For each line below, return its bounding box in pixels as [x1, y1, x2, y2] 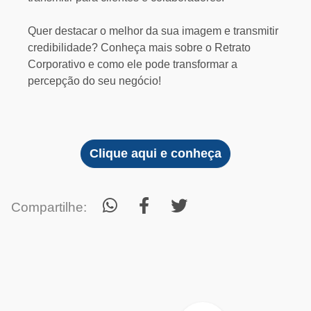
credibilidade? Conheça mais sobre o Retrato [28, 42, 251, 53]
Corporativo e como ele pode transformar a [28, 58, 237, 70]
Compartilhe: [11, 200, 90, 215]
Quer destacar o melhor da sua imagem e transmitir [28, 25, 278, 37]
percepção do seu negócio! [28, 75, 161, 87]
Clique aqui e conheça [90, 146, 221, 160]
